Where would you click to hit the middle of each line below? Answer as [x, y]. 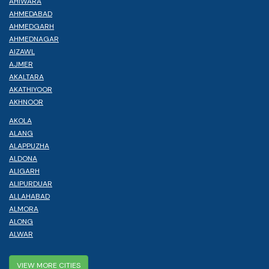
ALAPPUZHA [29, 146]
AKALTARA [26, 77]
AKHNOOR [26, 102]
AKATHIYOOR [31, 89]
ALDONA [23, 158]
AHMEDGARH [32, 26]
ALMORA [24, 209]
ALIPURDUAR [31, 183]
